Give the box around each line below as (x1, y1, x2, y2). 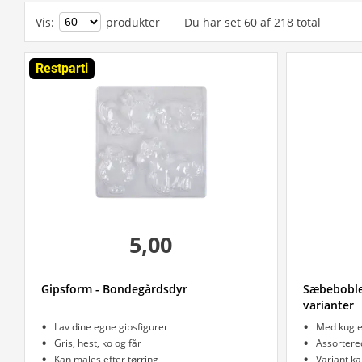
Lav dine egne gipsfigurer (54, 320, 168, 334)
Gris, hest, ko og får (54, 336, 141, 350)
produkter (106, 14, 160, 30)
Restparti (36, 61, 88, 76)
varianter (302, 297, 354, 313)
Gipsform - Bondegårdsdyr (41, 281, 187, 297)
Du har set (184, 14, 241, 30)
